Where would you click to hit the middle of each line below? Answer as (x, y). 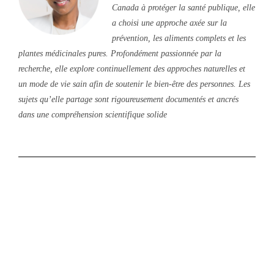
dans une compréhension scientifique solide (93, 114)
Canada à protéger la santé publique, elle (183, 7)
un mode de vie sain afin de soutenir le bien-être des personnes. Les (134, 84)
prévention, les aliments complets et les (179, 38)
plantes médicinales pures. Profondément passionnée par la (120, 53)
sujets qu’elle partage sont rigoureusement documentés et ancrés (128, 99)
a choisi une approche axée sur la (169, 23)
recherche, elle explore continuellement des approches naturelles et (132, 68)
